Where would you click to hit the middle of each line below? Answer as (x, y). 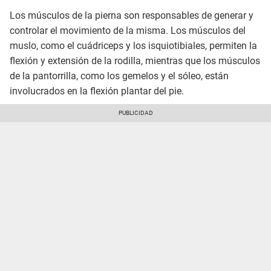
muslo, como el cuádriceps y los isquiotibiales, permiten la (133, 46)
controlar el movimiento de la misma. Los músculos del (128, 31)
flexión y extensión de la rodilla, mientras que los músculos (135, 61)
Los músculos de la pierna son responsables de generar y (132, 16)
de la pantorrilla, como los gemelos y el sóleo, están (119, 76)
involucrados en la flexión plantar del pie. (97, 91)
